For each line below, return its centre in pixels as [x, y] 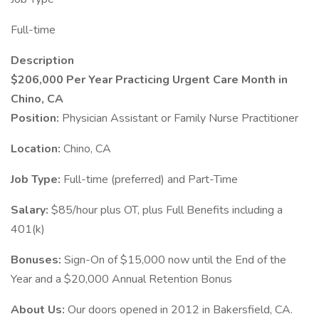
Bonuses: [37, 260]
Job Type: [37, 179]
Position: [36, 118]
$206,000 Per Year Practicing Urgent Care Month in [149, 80]
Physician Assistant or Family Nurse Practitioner [180, 118]
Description [42, 61]
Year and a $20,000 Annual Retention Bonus [121, 279]
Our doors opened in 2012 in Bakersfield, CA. [180, 310]
